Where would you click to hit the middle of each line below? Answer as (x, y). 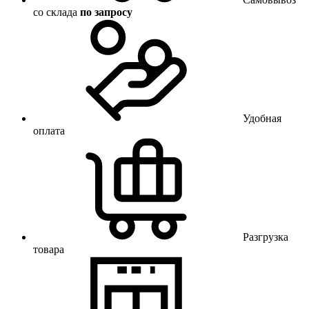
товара (49, 249)
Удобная (262, 118)
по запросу (106, 12)
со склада (57, 12)
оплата (49, 130)
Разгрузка (266, 237)
